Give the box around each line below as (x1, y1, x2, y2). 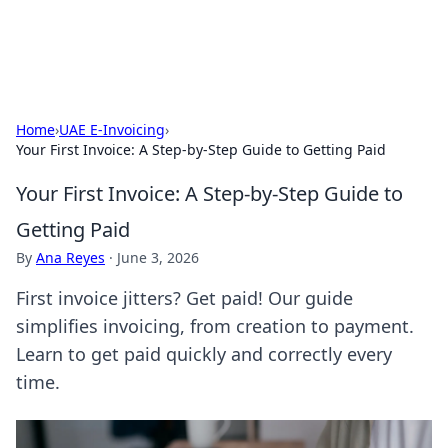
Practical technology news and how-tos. (167, 34, 432, 53)
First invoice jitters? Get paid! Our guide (16, 286, 353, 310)
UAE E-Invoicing (59, 120, 165, 139)
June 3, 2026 (117, 248, 199, 267)
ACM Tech (16, 23, 127, 56)
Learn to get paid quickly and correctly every (16, 342, 392, 366)
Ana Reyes (36, 248, 105, 267)
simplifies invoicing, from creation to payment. (16, 314, 414, 338)
